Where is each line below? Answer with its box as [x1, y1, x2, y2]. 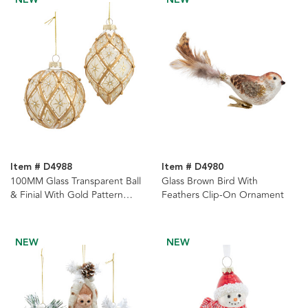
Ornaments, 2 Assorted [10, 201, 112, 216]
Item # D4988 [10, 159, 72, 175]
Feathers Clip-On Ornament [161, 187, 284, 202]
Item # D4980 [161, 159, 223, 175]
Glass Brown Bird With [161, 173, 258, 188]
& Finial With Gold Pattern [10, 187, 123, 202]
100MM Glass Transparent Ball [10, 173, 141, 188]
